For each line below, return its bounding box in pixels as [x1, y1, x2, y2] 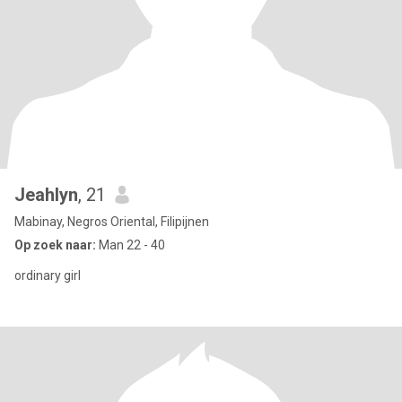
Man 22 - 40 [96, 238, 165, 252]
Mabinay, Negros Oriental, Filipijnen [14, 214, 209, 229]
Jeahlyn [14, 184, 78, 205]
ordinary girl [14, 268, 81, 283]
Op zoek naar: [14, 238, 96, 252]
